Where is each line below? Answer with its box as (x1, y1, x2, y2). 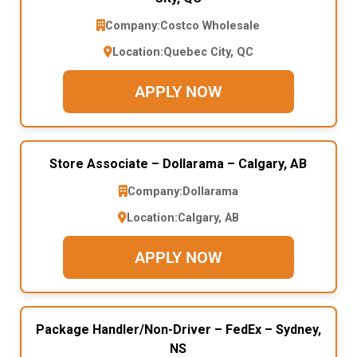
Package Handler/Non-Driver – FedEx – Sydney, (35, 321, 321, 337)
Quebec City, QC (163, 45, 253, 59)
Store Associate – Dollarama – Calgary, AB (49, 155, 308, 171)
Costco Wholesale (160, 18, 261, 33)
